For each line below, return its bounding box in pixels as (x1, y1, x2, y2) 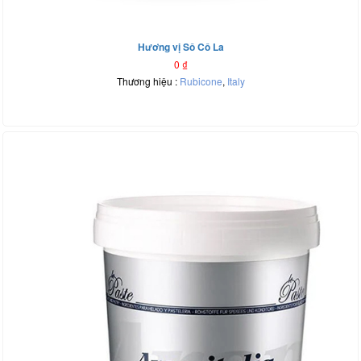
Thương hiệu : (116, 74, 180, 89)
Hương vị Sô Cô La (137, 39, 224, 55)
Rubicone (179, 74, 222, 89)
